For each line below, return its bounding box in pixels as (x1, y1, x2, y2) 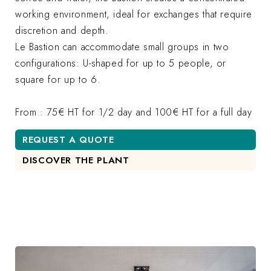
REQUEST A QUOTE (22, 132, 114, 146)
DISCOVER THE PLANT (22, 153, 129, 167)
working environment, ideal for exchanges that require (15, 7, 252, 21)
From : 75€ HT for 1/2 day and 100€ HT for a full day (15, 105, 252, 119)
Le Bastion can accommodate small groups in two (15, 39, 229, 54)
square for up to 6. (15, 72, 101, 87)
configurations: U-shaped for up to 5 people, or (15, 56, 227, 70)
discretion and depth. (15, 23, 109, 38)
